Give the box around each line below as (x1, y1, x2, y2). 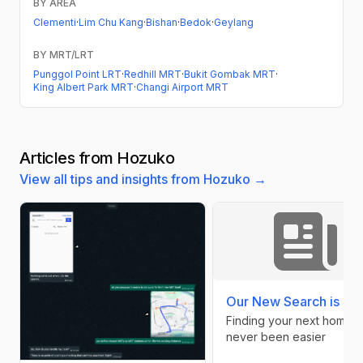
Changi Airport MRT (136, 81, 228, 94)
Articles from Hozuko (19, 148, 174, 169)
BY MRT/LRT (33, 49, 94, 62)
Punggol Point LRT (33, 68, 122, 81)
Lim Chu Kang (79, 16, 143, 29)
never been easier (226, 330, 326, 344)
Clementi (33, 16, 76, 29)
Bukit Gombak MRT (184, 68, 275, 81)
